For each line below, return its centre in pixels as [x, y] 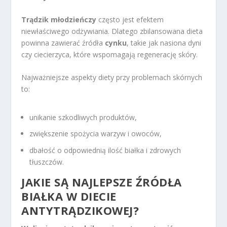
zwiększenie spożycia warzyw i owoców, [96, 134]
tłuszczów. [47, 162]
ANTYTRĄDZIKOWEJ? [80, 211]
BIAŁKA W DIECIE [69, 196]
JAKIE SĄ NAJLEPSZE [79, 182]
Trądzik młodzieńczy [59, 20]
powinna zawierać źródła [63, 43]
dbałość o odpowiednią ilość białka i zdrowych [105, 150]
